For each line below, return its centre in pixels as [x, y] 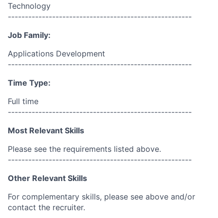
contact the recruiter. [46, 207]
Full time [23, 101]
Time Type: [29, 83]
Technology [29, 6]
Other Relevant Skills [47, 178]
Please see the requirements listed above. [84, 149]
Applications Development [56, 54]
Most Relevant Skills [46, 130]
